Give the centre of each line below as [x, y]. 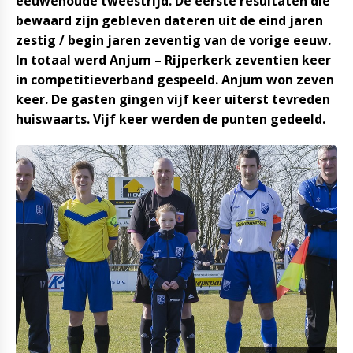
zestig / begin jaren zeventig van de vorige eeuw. [173, 40]
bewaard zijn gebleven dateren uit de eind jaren [169, 20]
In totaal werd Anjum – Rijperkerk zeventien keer [173, 60]
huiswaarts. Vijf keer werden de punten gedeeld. [171, 119]
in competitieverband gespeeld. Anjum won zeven [175, 80]
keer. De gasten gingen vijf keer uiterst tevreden [173, 99]
